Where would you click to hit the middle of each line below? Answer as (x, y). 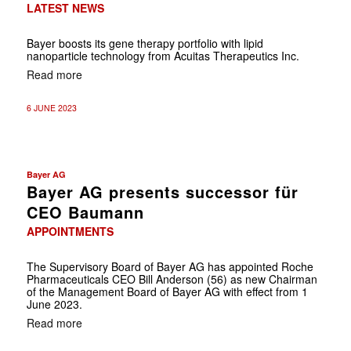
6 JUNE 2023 (51, 107)
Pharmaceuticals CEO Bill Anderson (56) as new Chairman (172, 279)
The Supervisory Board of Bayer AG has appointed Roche (170, 266)
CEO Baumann (85, 212)
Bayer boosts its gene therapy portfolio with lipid (145, 43)
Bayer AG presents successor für (162, 191)
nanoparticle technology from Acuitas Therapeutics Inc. (163, 55)
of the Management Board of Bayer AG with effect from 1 (167, 291)
